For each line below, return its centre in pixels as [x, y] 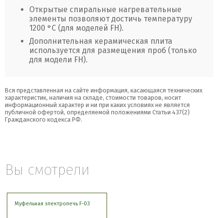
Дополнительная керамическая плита [101, 41]
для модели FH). [58, 60]
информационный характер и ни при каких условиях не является [97, 105]
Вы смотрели [47, 170]
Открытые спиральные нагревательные [105, 9]
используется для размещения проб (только [113, 50]
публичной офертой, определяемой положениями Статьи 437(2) [97, 112]
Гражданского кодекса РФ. [44, 119]
